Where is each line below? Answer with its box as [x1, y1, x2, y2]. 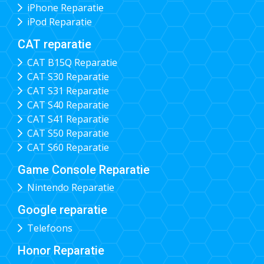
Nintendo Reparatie [27, 181, 114, 194]
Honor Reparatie [18, 243, 104, 258]
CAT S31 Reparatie [27, 84, 109, 97]
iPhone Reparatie [27, 1, 104, 15]
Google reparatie [18, 203, 107, 217]
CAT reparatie [18, 37, 91, 52]
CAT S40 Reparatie [27, 98, 109, 111]
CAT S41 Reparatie [27, 112, 109, 126]
